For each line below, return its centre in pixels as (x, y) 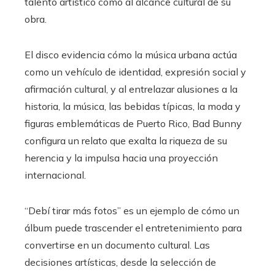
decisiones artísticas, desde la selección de (120, 262)
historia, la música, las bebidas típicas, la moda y (133, 106)
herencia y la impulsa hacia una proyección (121, 157)
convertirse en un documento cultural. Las (117, 245)
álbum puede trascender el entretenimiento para (133, 227)
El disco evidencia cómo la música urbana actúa (131, 54)
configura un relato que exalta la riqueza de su (126, 140)
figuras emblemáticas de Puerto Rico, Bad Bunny (133, 123)
